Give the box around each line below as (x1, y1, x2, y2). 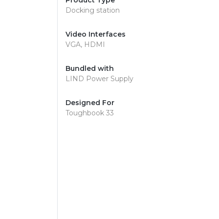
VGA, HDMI (66, 40, 105, 49)
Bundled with (66, 64, 114, 73)
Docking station (66, 6, 120, 15)
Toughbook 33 (66, 109, 114, 117)
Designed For (66, 98, 114, 107)
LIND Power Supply (66, 74, 133, 83)
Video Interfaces (66, 30, 126, 39)
